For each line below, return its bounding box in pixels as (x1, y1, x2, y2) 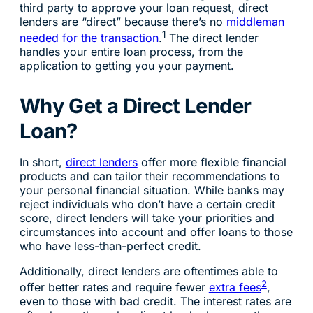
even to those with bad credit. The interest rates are (19, 293, 291, 308)
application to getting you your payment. (19, 59, 234, 73)
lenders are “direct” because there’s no (19, 15, 226, 29)
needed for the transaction (19, 31, 159, 45)
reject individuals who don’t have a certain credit (19, 196, 275, 211)
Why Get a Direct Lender (19, 93, 252, 118)
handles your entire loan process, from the (19, 45, 243, 59)
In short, (19, 154, 66, 169)
